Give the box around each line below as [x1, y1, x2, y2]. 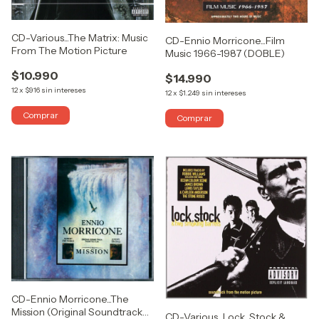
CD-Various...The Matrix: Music [11, 31, 149, 44]
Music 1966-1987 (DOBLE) [165, 46, 286, 60]
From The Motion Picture [11, 43, 127, 57]
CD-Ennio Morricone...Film [165, 33, 285, 47]
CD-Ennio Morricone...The [11, 293, 129, 306]
